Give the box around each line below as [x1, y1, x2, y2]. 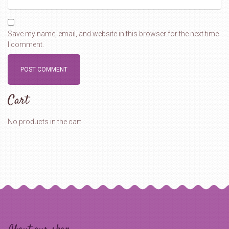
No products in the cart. [8, 118, 83, 126]
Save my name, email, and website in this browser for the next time [8, 30, 219, 38]
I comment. [8, 40, 44, 49]
